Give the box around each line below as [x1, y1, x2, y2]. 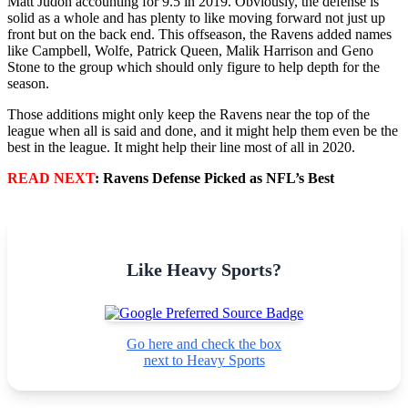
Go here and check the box [127, 336, 281, 352]
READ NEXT [7, 170, 95, 187]
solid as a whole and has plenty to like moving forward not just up [7, 10, 385, 26]
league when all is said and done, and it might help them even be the [7, 123, 398, 139]
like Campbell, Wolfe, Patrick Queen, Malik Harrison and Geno [7, 43, 373, 59]
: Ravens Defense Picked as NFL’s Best [95, 170, 334, 187]
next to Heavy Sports [143, 352, 265, 369]
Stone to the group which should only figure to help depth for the [7, 59, 380, 76]
